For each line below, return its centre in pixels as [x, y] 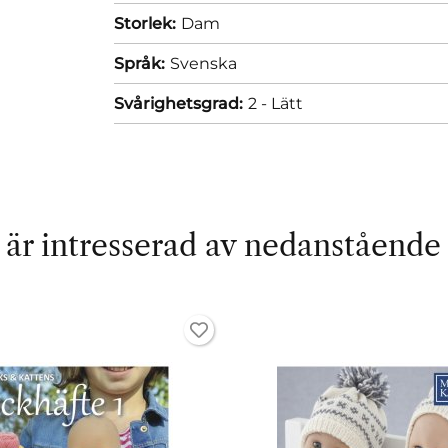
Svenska [203, 63]
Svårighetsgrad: [178, 103]
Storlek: [145, 23]
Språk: [139, 63]
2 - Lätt [275, 103]
